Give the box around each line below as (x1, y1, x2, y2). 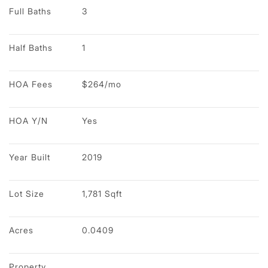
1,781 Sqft (82, 188, 122, 199)
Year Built (9, 151, 50, 162)
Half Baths (9, 42, 53, 53)
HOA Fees (9, 78, 53, 89)
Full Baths (9, 5, 51, 16)
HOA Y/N (9, 115, 48, 126)
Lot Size (9, 188, 44, 199)
